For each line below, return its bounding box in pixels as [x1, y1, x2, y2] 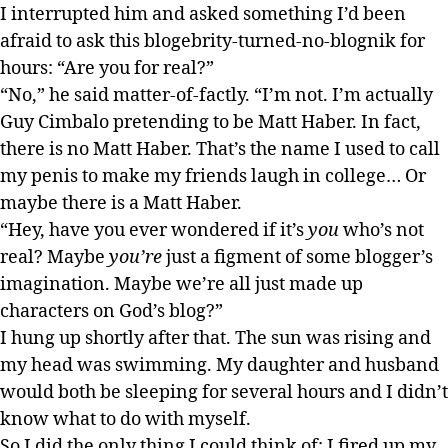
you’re [109, 245, 162, 269]
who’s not [339, 218, 424, 242]
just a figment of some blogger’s [162, 245, 433, 269]
